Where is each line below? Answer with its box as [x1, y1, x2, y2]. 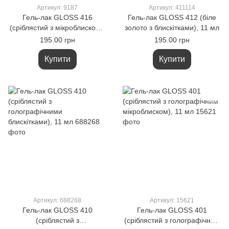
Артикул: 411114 [148, 4, 195, 11]
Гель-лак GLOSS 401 [136, 206, 207, 214]
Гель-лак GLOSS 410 [22, 206, 93, 214]
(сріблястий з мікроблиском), [9, 24, 105, 32]
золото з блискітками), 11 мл [124, 24, 219, 32]
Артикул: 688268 [33, 197, 81, 204]
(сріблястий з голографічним [124, 216, 220, 224]
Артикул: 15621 [149, 197, 194, 204]
